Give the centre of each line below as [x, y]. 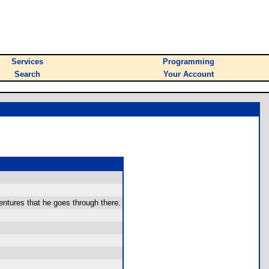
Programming [189, 62]
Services [27, 62]
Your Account [189, 74]
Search [27, 74]
